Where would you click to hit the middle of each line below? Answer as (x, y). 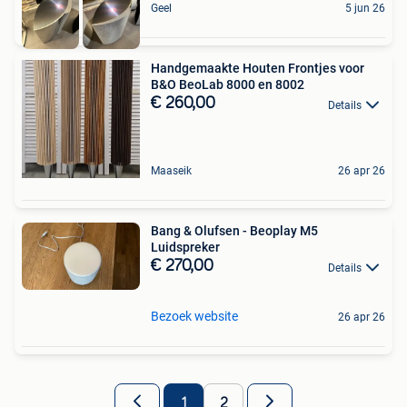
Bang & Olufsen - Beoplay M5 (234, 231)
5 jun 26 (365, 9)
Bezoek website (194, 316)
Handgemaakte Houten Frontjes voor (258, 69)
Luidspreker (185, 248)
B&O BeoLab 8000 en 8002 (228, 85)
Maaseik (171, 171)
